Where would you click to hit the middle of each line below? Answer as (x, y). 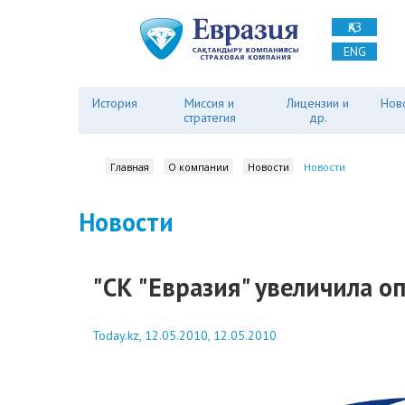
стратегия (209, 118)
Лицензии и (318, 103)
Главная (130, 167)
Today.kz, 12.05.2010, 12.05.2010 (184, 335)
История (115, 103)
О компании (198, 167)
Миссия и (210, 103)
